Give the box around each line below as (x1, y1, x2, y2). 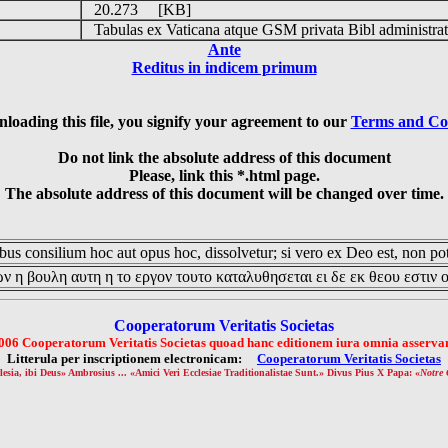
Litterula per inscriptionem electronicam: (7, 351, 257, 366)
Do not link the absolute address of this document (57, 149, 391, 166)
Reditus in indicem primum (131, 59, 317, 76)
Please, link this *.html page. (128, 167, 320, 184)
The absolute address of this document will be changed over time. (4, 185, 444, 202)
